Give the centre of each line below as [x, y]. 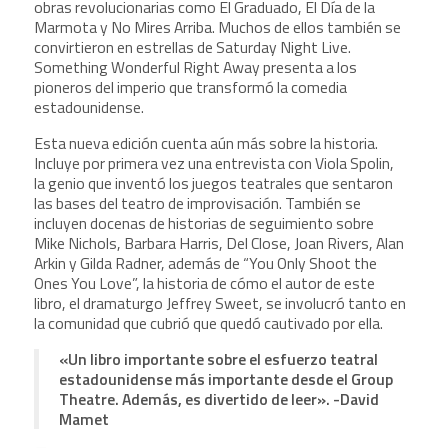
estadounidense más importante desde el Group [225, 378]
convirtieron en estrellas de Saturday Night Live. [193, 47]
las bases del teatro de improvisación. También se [198, 202]
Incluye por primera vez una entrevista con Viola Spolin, [214, 162]
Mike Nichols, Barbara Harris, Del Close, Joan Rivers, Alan [219, 242]
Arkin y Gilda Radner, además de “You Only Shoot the [206, 262]
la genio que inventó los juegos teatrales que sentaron [214, 182]
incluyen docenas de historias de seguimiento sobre [204, 222]
